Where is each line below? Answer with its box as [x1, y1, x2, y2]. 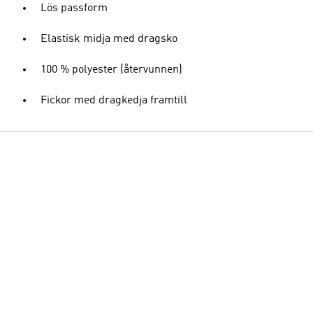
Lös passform [41, 3, 108, 14]
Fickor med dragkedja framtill [41, 95, 187, 106]
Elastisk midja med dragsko [41, 34, 177, 45]
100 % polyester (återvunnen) [41, 64, 182, 75]
